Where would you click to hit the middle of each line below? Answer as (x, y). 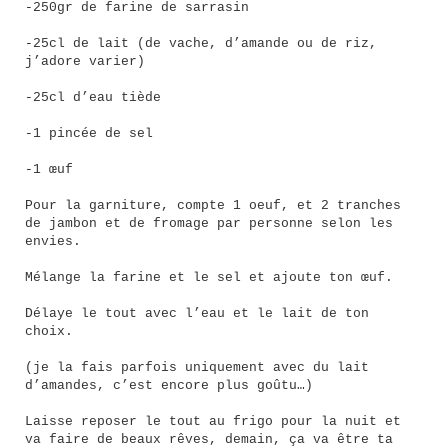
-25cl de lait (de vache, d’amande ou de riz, (201, 44)
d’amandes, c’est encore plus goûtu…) (169, 386)
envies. (53, 242)
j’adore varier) (85, 62)
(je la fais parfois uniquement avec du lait (197, 368)
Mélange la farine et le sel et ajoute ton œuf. (209, 278)
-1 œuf (49, 170)
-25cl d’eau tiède (93, 98)
